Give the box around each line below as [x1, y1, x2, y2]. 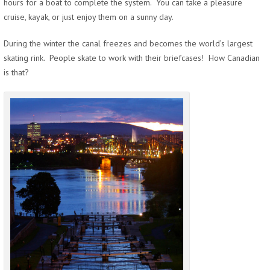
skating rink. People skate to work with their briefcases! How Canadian [4, 52, 260, 63]
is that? [4, 67, 29, 78]
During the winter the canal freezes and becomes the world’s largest [4, 38, 253, 49]
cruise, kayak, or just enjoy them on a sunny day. [4, 11, 174, 22]
